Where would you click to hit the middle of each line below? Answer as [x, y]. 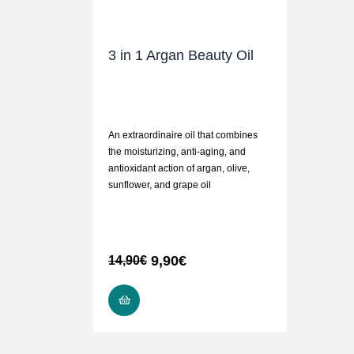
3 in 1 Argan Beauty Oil [181, 56]
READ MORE [175, 300]
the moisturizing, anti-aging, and [177, 152]
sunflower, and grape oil [160, 185]
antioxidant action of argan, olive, [179, 169]
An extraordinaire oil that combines [183, 136]
